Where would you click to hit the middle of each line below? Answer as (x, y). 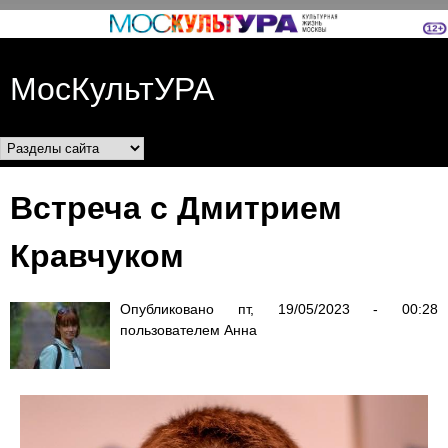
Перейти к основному (228, 25)
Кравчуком (97, 254)
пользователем (172, 329)
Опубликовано (179, 308)
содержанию (228, 57)
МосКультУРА (112, 86)
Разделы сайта (92, 152)
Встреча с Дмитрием (176, 206)
